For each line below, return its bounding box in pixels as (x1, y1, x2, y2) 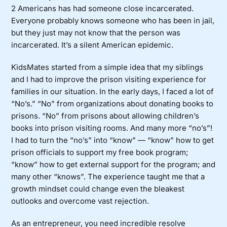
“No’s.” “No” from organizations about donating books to (11, 99, 214, 109)
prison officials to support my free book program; (11, 147, 189, 158)
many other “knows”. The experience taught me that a (11, 172, 205, 182)
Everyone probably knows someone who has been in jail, (11, 16, 215, 26)
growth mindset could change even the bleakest (11, 184, 185, 194)
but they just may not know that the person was (11, 28, 181, 38)
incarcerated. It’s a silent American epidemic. (11, 40, 174, 50)
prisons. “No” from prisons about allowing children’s (11, 111, 200, 121)
